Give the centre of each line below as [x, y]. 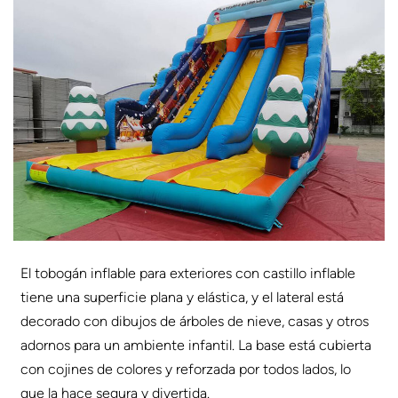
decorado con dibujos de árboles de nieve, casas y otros [195, 321]
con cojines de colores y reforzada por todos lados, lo [186, 369]
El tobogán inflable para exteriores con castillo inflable [188, 273]
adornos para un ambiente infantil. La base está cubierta [196, 345]
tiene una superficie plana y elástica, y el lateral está [183, 297]
